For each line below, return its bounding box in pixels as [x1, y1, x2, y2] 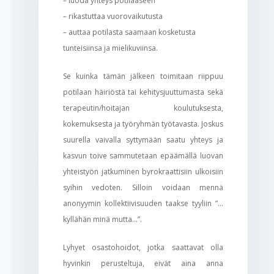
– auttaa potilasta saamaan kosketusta [62, 26, 196, 37]
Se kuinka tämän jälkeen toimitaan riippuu [62, 70, 224, 81]
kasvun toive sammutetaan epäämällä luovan [62, 150, 224, 161]
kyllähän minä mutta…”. [62, 213, 142, 224]
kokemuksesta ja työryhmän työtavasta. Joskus [62, 118, 224, 129]
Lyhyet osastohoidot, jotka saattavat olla [62, 242, 224, 253]
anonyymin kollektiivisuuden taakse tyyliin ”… [62, 198, 224, 209]
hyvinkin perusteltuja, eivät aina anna [62, 257, 224, 268]
